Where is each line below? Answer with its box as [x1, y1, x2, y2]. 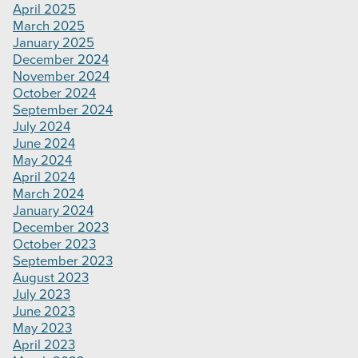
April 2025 [13, 2, 76, 18]
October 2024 [13, 86, 96, 102]
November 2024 [13, 69, 109, 86]
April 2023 [13, 337, 75, 354]
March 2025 [13, 18, 85, 35]
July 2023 [13, 287, 70, 304]
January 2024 [13, 203, 93, 220]
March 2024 [13, 186, 84, 203]
